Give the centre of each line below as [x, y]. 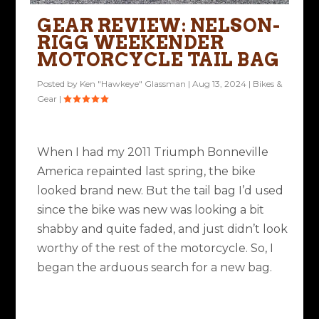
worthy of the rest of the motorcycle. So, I [156, 248]
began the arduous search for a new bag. [155, 267]
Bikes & [268, 83]
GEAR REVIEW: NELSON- [159, 25]
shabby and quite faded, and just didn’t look [163, 229]
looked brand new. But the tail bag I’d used [161, 190]
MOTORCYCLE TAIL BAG [158, 59]
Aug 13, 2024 [220, 83]
